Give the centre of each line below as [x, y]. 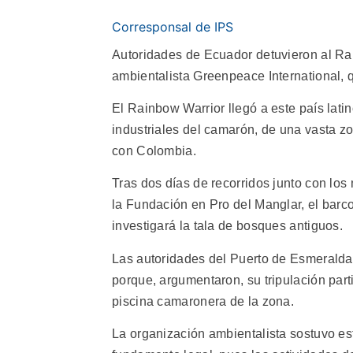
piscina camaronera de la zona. [203, 301]
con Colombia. [154, 150]
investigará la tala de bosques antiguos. [228, 226]
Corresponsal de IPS [173, 26]
